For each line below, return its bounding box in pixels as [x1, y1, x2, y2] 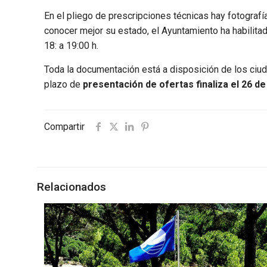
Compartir [44, 121, 85, 132]
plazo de [44, 79, 83, 90]
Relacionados [37, 180, 106, 194]
